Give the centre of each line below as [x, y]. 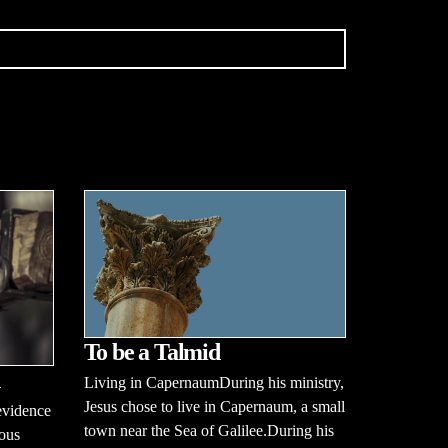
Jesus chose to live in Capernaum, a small [214, 407]
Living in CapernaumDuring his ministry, [213, 383]
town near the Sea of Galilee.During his [208, 431]
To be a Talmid [151, 352]
